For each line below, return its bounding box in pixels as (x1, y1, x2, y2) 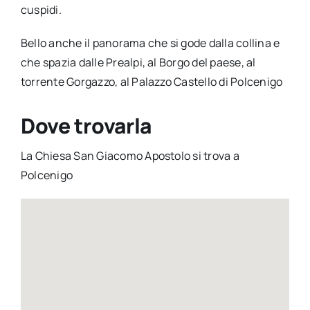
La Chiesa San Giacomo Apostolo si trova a (20, 147, 239, 163)
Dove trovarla (20, 111, 152, 140)
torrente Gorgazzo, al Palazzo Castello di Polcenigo (20, 73, 283, 89)
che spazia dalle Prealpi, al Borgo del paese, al (20, 54, 256, 70)
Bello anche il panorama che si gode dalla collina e (20, 35, 280, 51)
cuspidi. (20, 1, 62, 17)
